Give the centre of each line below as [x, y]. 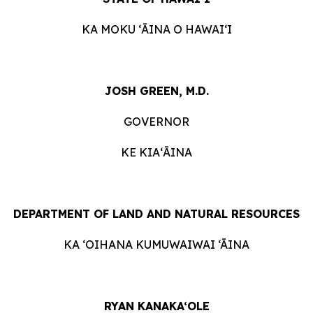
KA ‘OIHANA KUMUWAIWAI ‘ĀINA [156, 245]
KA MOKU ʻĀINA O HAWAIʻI [156, 30]
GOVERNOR [156, 122]
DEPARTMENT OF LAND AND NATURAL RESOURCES [156, 214]
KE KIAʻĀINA [156, 153]
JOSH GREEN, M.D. [156, 91]
